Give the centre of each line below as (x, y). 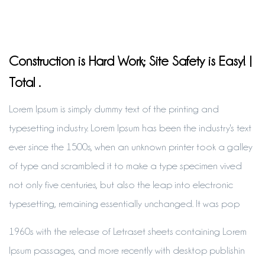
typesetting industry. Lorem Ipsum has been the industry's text (130, 128)
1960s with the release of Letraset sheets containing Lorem (128, 231)
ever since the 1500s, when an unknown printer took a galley (131, 147)
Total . (25, 82)
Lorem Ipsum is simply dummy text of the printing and (114, 109)
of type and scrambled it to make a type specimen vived (125, 166)
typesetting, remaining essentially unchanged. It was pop (124, 203)
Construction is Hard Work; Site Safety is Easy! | (130, 61)
